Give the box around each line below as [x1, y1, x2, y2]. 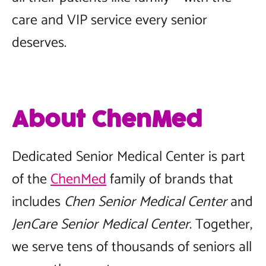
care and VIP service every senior [12, 9, 207, 32]
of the [12, 168, 50, 191]
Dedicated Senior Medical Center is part [12, 145, 245, 169]
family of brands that [106, 168, 233, 191]
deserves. [12, 31, 66, 55]
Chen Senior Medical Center [64, 191, 227, 214]
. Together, [189, 213, 252, 236]
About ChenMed [12, 104, 202, 136]
